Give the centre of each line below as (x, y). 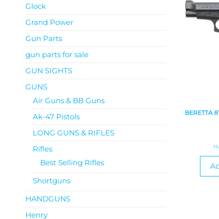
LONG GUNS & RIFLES (74, 133)
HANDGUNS (48, 199)
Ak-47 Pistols (56, 117)
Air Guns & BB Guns (69, 100)
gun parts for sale (57, 55)
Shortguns (52, 181)
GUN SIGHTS (49, 71)
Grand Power (49, 22)
